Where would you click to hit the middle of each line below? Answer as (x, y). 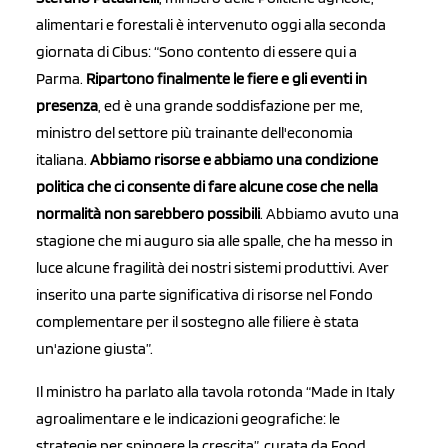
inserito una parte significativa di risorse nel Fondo (204, 295)
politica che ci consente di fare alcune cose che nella (207, 187)
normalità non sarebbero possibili (148, 214)
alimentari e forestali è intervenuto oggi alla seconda (211, 25)
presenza (67, 106)
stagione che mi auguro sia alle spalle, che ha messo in (214, 241)
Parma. (61, 79)
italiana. (63, 160)
